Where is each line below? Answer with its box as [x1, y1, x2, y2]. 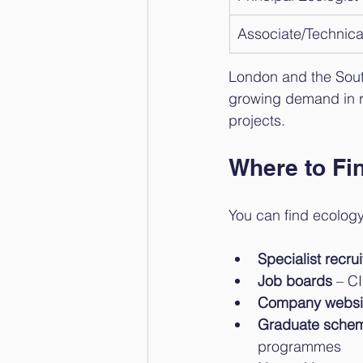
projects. [228, 111, 285, 130]
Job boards [258, 271, 332, 290]
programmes [258, 337, 341, 356]
